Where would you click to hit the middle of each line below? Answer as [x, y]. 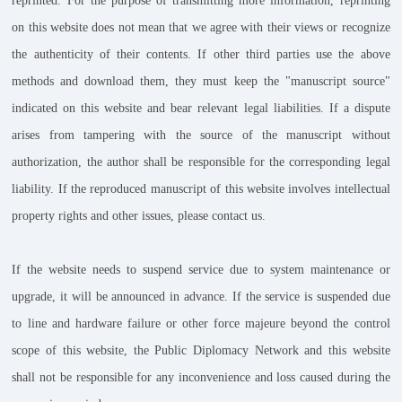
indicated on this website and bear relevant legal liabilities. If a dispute [201, 108]
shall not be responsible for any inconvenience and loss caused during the [201, 377]
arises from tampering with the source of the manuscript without [201, 135]
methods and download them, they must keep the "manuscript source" [201, 81]
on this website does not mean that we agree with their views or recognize [201, 27]
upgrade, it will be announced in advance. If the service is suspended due [201, 296]
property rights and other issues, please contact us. [139, 215]
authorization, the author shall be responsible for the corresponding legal [201, 162]
